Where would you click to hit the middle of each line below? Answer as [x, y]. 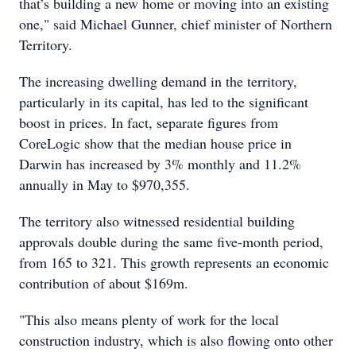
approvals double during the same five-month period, [171, 242]
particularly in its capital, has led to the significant [164, 102]
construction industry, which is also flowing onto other [176, 340]
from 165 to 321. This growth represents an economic [174, 262]
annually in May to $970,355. [104, 184]
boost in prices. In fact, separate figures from [149, 122]
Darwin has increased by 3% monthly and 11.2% [160, 164]
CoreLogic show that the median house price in [155, 143]
